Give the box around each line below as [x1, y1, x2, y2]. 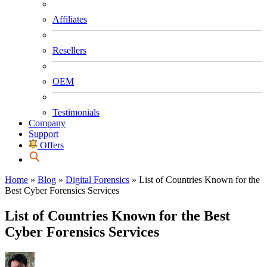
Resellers [52, 45, 86, 55]
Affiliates [52, 14, 87, 24]
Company [29, 118, 66, 128]
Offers [40, 140, 64, 150]
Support [29, 129, 58, 139]
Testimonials [52, 107, 100, 117]
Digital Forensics [66, 175, 129, 185]
